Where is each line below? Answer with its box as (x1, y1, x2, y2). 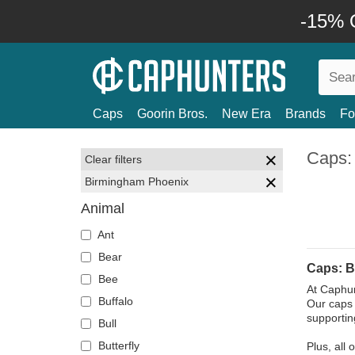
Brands (285, 107, 326, 120)
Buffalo (95, 295, 133, 307)
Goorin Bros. (137, 107, 208, 120)
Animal (81, 200, 124, 216)
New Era (222, 107, 271, 120)
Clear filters (85, 153, 142, 166)
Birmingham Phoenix (85, 175, 189, 188)
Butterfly (95, 339, 139, 352)
